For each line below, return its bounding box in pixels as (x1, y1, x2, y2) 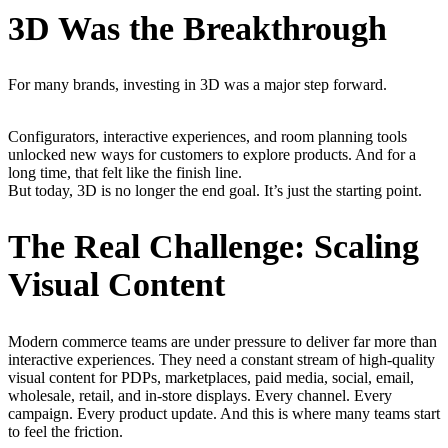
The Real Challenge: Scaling (8, 228, 419, 266)
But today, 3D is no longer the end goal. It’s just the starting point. (8, 182, 422, 200)
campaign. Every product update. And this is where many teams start (8, 404, 440, 422)
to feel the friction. (8, 422, 123, 440)
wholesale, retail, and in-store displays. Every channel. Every (8, 386, 392, 404)
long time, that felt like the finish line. (8, 164, 242, 182)
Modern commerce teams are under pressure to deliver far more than (8, 332, 437, 350)
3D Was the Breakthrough (8, 9, 387, 47)
